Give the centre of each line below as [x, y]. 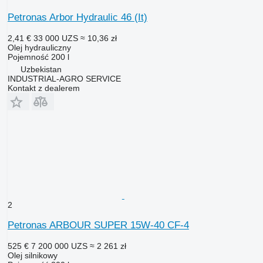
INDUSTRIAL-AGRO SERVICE [64, 78]
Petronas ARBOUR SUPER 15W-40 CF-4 [98, 225]
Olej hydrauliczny [39, 47]
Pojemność [28, 57]
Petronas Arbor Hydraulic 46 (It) [77, 17]
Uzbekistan [41, 69]
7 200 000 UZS [59, 246]
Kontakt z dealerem [43, 88]
